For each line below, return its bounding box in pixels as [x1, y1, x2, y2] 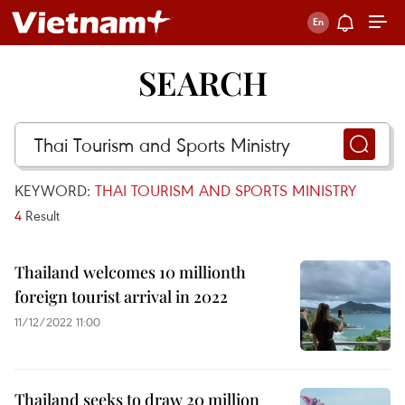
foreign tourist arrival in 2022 [14, 286, 228, 307]
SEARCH [137, 61, 268, 104]
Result [22, 206, 60, 224]
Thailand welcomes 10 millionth [14, 261, 246, 283]
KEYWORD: [14, 180, 95, 201]
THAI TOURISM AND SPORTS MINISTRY [95, 180, 356, 201]
